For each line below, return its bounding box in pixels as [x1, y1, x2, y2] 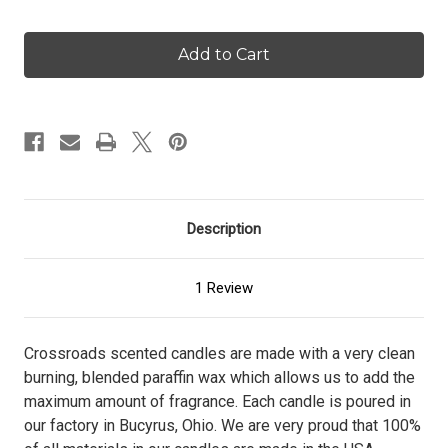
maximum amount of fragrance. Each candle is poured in [24, 391, 411, 411]
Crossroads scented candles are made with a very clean [24, 343, 415, 363]
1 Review [195, 278, 253, 297]
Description [187, 219, 261, 238]
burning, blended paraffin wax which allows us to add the [24, 367, 415, 387]
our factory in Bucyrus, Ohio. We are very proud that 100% [24, 415, 421, 435]
